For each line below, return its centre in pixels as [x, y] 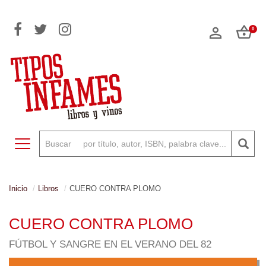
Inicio [18, 189]
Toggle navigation [55, 144]
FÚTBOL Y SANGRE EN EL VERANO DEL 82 [110, 244]
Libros [48, 189]
